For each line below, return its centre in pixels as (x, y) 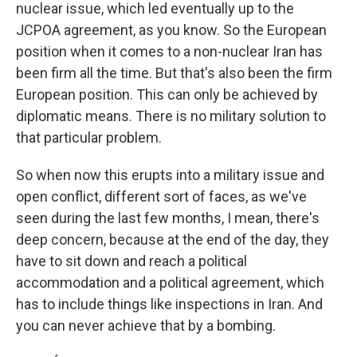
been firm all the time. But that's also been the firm (174, 73)
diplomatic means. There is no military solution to (171, 116)
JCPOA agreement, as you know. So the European (171, 30)
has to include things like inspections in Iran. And (169, 304)
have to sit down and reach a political (131, 261)
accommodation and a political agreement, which (170, 282)
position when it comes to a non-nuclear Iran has (169, 51)
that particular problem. (89, 137)
